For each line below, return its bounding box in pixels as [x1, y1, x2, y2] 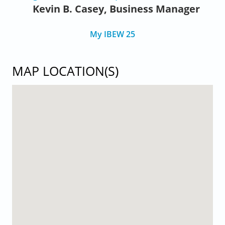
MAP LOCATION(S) [12, 62, 119, 79]
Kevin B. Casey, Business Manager [32, 2, 200, 16]
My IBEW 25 [90, 28, 135, 40]
